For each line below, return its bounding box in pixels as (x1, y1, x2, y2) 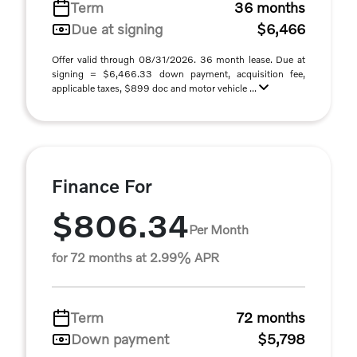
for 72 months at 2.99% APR (52, 249, 219, 265)
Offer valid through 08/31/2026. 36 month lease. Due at (52, 53, 305, 65)
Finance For (52, 175, 152, 197)
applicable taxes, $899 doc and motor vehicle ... (52, 82, 259, 94)
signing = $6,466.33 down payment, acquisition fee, (52, 68, 305, 80)
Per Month (189, 221, 249, 237)
